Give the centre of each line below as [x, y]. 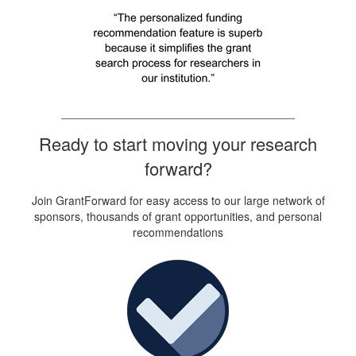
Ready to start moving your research [178, 144]
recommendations [178, 232]
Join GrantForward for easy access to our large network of [178, 201]
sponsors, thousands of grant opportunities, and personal [178, 217]
